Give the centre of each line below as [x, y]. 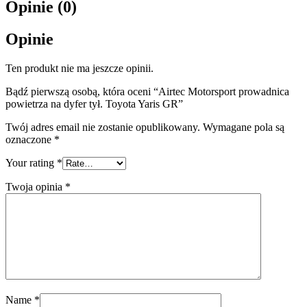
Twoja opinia [35, 186]
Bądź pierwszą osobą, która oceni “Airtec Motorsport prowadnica [147, 91]
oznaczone [30, 139]
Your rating [31, 162]
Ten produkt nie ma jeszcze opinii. [79, 68]
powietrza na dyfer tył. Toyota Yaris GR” [94, 103]
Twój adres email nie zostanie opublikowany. [103, 127]
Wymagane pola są [244, 127]
